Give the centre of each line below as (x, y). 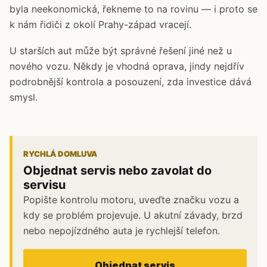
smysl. (24, 97)
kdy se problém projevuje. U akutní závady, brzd (133, 215)
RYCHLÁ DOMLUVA (60, 154)
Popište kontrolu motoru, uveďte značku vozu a (131, 200)
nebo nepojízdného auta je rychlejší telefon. (122, 231)
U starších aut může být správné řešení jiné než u (121, 51)
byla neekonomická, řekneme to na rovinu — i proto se (133, 9)
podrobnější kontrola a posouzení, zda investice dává (131, 82)
